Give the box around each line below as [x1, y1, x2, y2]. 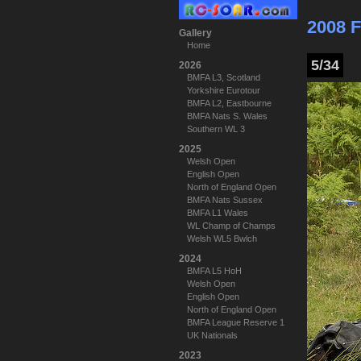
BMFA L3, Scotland [187, 73, 260, 82]
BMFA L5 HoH [187, 266, 242, 276]
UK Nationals [187, 330, 238, 340]
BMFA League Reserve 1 [187, 317, 284, 327]
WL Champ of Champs [187, 221, 276, 230]
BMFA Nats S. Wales [187, 111, 268, 121]
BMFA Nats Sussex [187, 195, 263, 205]
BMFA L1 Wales [187, 208, 248, 218]
